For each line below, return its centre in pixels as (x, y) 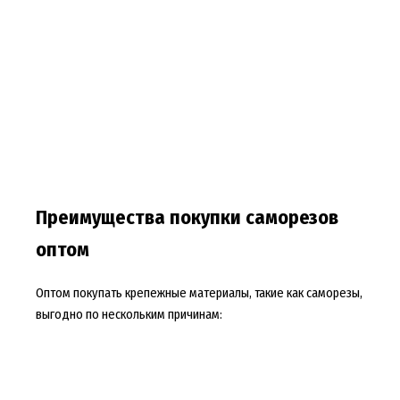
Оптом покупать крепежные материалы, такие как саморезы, (199, 292)
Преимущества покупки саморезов (187, 217)
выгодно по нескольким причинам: (129, 314)
